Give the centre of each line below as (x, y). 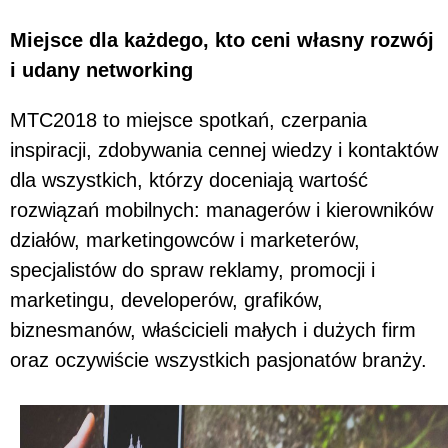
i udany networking (101, 69)
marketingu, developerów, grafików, (166, 299)
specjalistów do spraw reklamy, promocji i (192, 269)
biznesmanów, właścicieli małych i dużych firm (213, 329)
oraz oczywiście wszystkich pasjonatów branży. (218, 359)
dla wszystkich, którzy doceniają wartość (189, 179)
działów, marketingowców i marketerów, (185, 239)
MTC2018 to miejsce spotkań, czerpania (188, 119)
